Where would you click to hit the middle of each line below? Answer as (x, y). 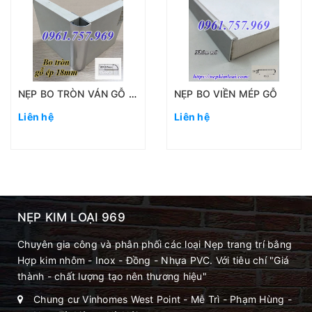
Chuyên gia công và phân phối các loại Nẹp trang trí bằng (155, 244)
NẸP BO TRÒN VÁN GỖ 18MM (132, 94)
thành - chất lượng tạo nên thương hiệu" (112, 276)
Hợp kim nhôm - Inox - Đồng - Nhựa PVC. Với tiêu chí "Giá (153, 260)
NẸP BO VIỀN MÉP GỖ (226, 94)
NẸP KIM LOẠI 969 (71, 217)
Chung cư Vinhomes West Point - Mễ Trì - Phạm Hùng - (163, 299)
